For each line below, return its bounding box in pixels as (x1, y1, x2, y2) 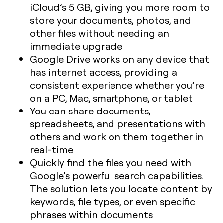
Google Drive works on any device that (30, 52, 209, 65)
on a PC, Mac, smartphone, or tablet (30, 91, 193, 104)
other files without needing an (30, 26, 169, 39)
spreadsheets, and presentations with (30, 116, 205, 130)
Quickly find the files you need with (30, 155, 191, 169)
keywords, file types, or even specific (30, 194, 195, 208)
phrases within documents (30, 207, 153, 221)
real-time (30, 142, 73, 156)
